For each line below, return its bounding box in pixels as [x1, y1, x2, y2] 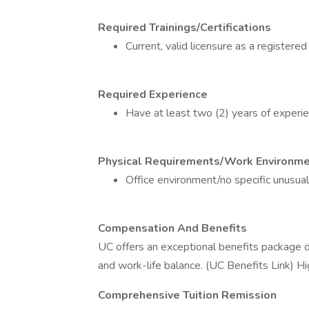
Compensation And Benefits [98, 221, 247, 236]
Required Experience [98, 87, 208, 102]
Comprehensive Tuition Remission [98, 288, 277, 303]
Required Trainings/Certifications [98, 20, 271, 35]
